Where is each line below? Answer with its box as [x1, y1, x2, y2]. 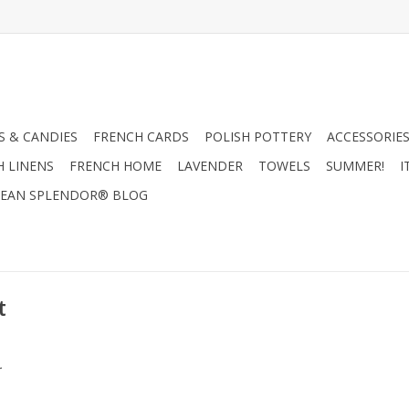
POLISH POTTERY [204, 128, 311, 145]
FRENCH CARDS [93, 128, 189, 145]
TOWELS [258, 157, 310, 174]
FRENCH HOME [69, 157, 162, 174]
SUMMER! [326, 157, 384, 174]
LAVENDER [177, 157, 243, 174]
